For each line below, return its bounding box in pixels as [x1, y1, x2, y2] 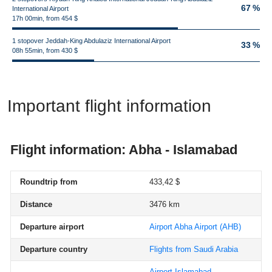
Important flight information [7, 97, 211, 115]
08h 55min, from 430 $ [12, 47, 78, 54]
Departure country [20, 245, 87, 254]
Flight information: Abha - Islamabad [10, 142, 237, 157]
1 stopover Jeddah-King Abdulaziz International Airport [12, 37, 171, 44]
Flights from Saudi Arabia [149, 245, 238, 254]
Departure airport [20, 222, 84, 231]
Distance [20, 200, 52, 209]
